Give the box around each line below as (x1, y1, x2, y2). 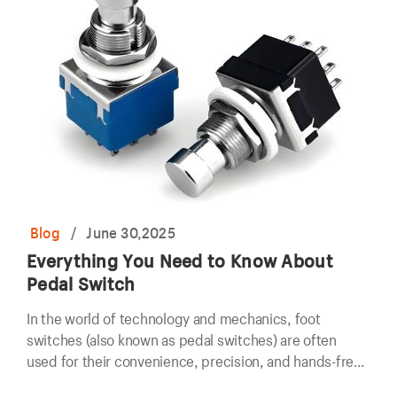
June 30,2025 (86, 223, 175, 242)
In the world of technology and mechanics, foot (27, 309, 321, 328)
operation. (27, 373, 91, 392)
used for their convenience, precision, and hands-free (27, 352, 362, 370)
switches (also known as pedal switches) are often (27, 331, 337, 349)
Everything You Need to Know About (27, 249, 333, 272)
